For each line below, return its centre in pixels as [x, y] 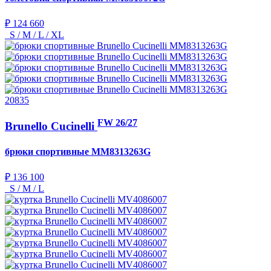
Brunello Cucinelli [51, 126]
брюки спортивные [48, 151]
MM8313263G [121, 151]
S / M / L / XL [34, 35]
